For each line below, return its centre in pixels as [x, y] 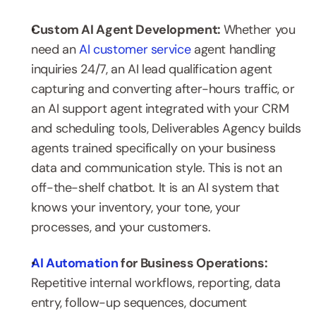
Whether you [259, 30]
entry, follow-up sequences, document [139, 303]
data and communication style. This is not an [157, 168]
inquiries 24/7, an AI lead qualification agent [152, 69]
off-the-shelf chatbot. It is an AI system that [155, 188]
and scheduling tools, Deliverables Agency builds [166, 128]
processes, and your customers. [121, 227]
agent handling [233, 49]
